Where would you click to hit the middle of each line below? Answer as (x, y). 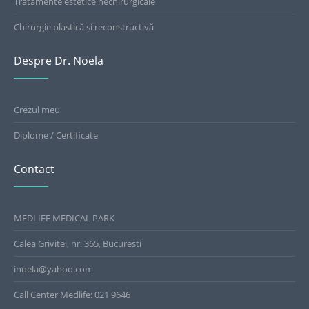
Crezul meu (37, 109)
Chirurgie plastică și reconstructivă (84, 27)
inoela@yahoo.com (54, 269)
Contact (34, 169)
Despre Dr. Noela (59, 60)
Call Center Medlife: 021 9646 (72, 294)
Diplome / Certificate (56, 135)
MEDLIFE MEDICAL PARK (64, 218)
